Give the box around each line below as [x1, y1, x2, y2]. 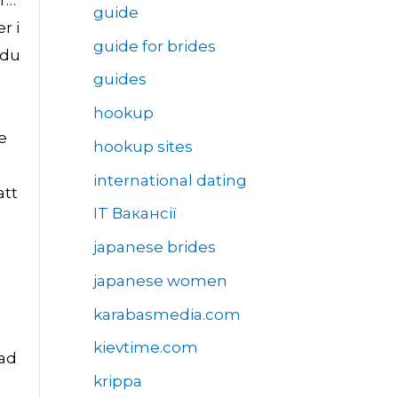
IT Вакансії [92, 204, 177, 223]
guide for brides [92, 36, 216, 55]
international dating [92, 171, 247, 189]
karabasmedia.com [92, 305, 241, 323]
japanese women [92, 271, 227, 290]
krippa [92, 372, 142, 391]
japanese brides [92, 238, 216, 257]
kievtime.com [92, 338, 198, 357]
